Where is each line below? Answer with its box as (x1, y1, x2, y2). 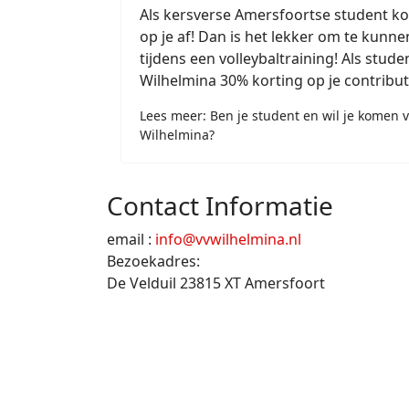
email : (107, 229, 155, 249)
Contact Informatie (107, 188, 333, 223)
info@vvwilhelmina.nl (155, 229, 301, 249)
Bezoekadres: (107, 251, 200, 271)
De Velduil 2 (107, 273, 188, 293)
